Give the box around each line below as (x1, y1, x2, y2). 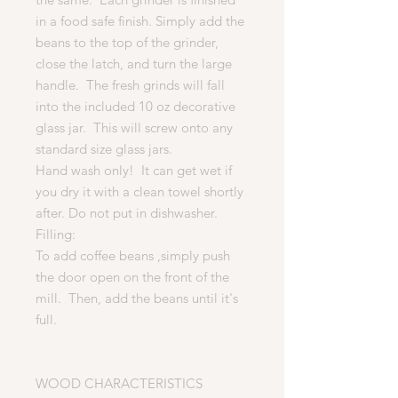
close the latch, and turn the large (36, 54, 232, 72)
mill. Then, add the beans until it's (36, 289, 238, 306)
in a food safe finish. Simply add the (36, 12, 244, 29)
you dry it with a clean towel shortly (36, 182, 243, 200)
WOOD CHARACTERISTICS (36, 374, 203, 392)
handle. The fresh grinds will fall (36, 76, 225, 93)
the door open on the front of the (36, 267, 229, 285)
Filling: (36, 225, 76, 243)
